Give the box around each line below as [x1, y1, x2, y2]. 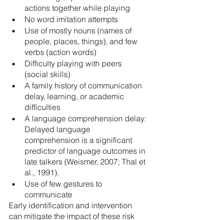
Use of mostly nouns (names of [25, 26, 134, 35]
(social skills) [25, 69, 70, 79]
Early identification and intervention [9, 200, 134, 210]
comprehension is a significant [25, 135, 134, 145]
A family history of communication [25, 81, 144, 90]
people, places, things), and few [25, 36, 139, 46]
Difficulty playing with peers [25, 58, 124, 68]
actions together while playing [25, 3, 130, 13]
